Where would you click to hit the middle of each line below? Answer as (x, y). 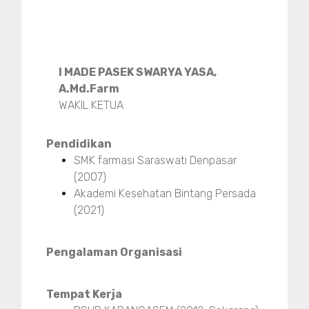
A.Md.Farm (89, 89)
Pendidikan (79, 144)
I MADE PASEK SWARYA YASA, (138, 72)
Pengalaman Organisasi (114, 252)
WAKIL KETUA (91, 106)
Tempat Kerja (84, 295)
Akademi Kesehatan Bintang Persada (165, 194)
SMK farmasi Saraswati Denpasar (155, 161)
